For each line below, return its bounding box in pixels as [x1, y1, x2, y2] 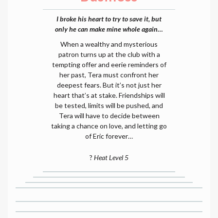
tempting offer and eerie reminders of [52, 60, 166, 69]
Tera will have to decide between [58, 111, 160, 120]
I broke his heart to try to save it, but [56, 14, 162, 23]
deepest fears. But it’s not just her [56, 80, 162, 89]
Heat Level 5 [94, 153, 128, 162]
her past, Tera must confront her [59, 70, 159, 79]
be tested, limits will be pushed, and [55, 101, 163, 109]
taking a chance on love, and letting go [51, 121, 167, 130]
